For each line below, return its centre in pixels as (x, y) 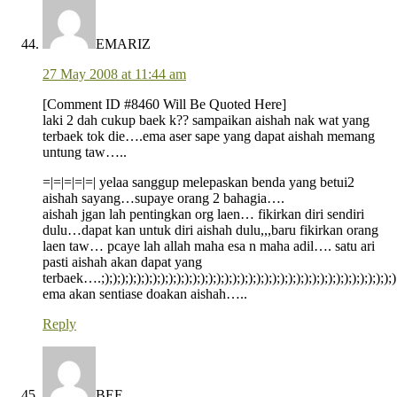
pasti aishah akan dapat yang (122, 262)
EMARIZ (123, 44)
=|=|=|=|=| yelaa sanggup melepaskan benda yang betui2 (198, 183)
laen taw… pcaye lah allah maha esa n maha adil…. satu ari (209, 246)
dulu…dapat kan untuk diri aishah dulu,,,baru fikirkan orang (210, 230)
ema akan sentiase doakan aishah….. (145, 294)
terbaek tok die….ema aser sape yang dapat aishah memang (209, 136)
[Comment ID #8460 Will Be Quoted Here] (164, 105)
